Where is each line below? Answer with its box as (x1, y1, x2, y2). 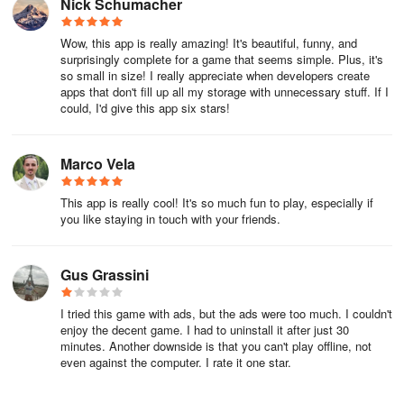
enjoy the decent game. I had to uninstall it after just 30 (60, 321, 349, 338)
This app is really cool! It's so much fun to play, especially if (60, 194, 373, 211)
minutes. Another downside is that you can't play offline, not (60, 337, 372, 354)
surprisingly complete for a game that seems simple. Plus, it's (60, 50, 383, 68)
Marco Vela (60, 153, 135, 174)
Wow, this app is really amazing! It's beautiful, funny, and (60, 34, 357, 51)
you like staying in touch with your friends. (60, 210, 280, 227)
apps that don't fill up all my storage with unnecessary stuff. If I (60, 83, 389, 100)
